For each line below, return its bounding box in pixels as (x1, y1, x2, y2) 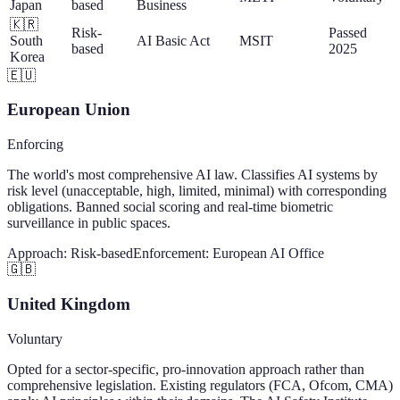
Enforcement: (133, 246, 212, 262)
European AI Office (212, 246, 324, 262)
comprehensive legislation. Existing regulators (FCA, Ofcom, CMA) (7, 377, 393, 393)
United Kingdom (7, 294, 130, 313)
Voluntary (7, 330, 62, 346)
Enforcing (7, 137, 63, 153)
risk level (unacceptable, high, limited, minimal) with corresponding (7, 183, 387, 199)
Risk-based (71, 246, 133, 262)
